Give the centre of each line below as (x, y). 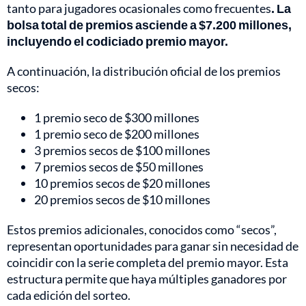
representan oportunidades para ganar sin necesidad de (153, 246)
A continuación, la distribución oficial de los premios (144, 71)
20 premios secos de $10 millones (122, 200)
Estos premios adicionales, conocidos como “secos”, (142, 230)
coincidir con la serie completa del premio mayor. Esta (148, 263)
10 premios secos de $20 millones (122, 183)
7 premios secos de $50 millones (119, 167)
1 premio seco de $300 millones (117, 118)
